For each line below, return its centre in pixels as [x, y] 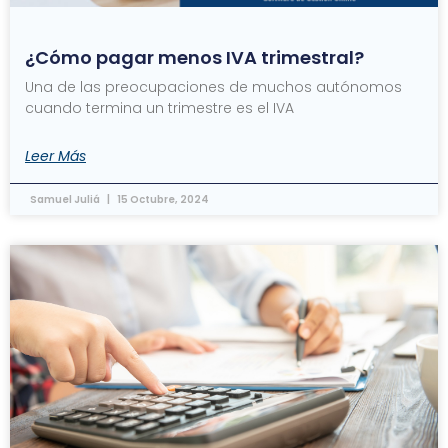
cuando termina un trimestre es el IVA [159, 108]
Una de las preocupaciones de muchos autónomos [213, 87]
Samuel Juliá [66, 199]
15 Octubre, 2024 [162, 199]
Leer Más [55, 156]
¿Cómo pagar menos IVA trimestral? [194, 57]
